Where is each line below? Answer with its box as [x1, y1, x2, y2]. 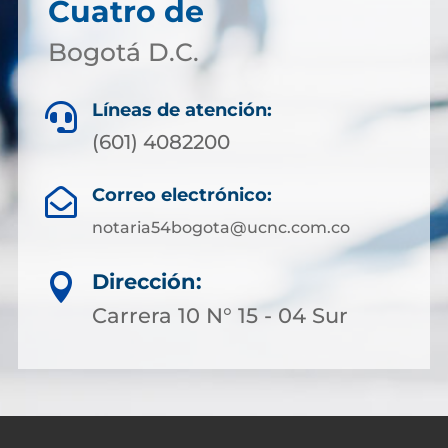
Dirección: [92, 268, 202, 294]
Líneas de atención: [92, 98, 272, 121]
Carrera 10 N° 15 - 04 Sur [92, 302, 348, 328]
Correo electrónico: [92, 183, 272, 206]
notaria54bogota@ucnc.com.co [92, 217, 350, 237]
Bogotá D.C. [47, 36, 199, 67]
